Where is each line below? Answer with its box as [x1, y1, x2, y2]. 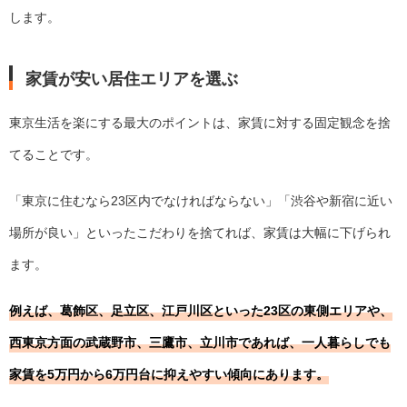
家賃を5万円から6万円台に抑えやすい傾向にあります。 [9, 367, 329, 382]
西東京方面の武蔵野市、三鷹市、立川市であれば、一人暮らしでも [9, 335, 391, 351]
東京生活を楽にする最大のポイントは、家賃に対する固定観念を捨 [9, 115, 391, 131]
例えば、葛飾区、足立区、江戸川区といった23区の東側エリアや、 [9, 303, 392, 319]
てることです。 [9, 147, 98, 163]
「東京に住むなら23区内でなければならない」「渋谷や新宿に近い [9, 194, 392, 209]
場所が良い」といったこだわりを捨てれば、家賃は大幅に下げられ [9, 225, 391, 241]
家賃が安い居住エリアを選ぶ [25, 65, 239, 89]
